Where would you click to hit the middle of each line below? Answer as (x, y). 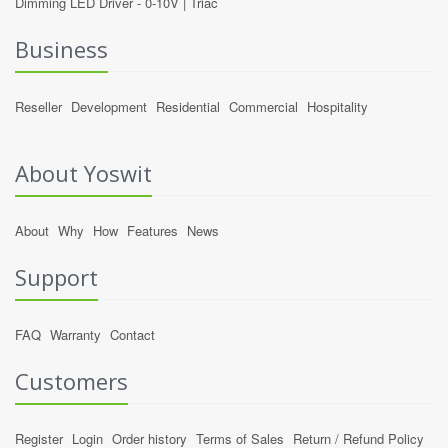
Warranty (75, 334)
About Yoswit (83, 172)
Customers (71, 380)
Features (152, 230)
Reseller (38, 106)
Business (61, 48)
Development (109, 106)
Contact (132, 334)
